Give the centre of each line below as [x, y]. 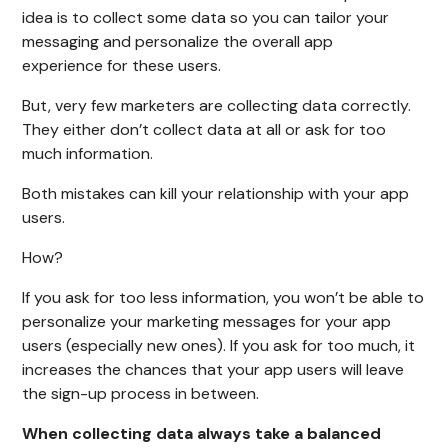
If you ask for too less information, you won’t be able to [223, 298]
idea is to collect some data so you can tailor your [206, 18]
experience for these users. [122, 66]
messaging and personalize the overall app [178, 42]
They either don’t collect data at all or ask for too [204, 130]
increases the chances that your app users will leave [213, 370]
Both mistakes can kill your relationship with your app [216, 194]
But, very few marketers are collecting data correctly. [217, 106]
